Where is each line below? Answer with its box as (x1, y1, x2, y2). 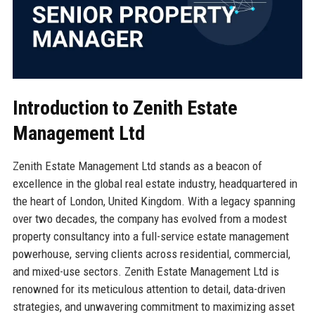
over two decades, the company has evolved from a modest (12, 211, 287, 226)
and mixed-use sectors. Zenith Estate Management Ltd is (12, 264, 279, 278)
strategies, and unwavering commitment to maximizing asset (12, 299, 295, 314)
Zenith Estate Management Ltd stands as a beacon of (12, 158, 262, 173)
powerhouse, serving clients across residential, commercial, (12, 246, 290, 261)
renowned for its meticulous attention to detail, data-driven (12, 281, 285, 296)
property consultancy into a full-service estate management (12, 229, 289, 243)
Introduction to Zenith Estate (12, 96, 238, 120)
